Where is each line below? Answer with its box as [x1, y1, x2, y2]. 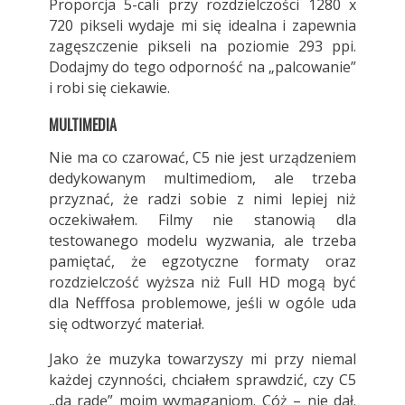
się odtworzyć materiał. [48, 313, 204, 334]
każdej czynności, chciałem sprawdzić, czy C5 [48, 369, 357, 390]
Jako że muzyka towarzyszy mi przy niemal [48, 348, 357, 369]
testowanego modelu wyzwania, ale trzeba [48, 230, 357, 250]
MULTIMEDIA [48, 113, 117, 136]
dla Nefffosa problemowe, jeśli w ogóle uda [48, 292, 357, 313]
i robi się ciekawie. [48, 77, 170, 98]
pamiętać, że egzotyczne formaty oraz [48, 250, 357, 271]
